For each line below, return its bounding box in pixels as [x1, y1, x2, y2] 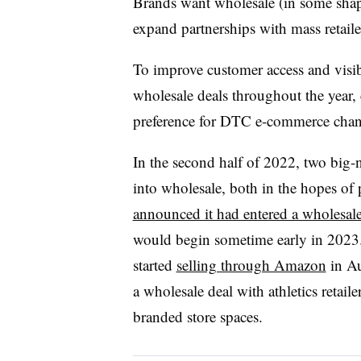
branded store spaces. [132, 305, 268, 326]
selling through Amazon [176, 254, 326, 275]
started [132, 254, 176, 275]
